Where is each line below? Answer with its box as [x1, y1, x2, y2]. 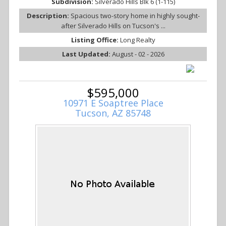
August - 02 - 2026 [111, 49, 164, 59]
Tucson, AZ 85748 [75, 107, 151, 120]
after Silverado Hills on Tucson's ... [61, 21, 165, 31]
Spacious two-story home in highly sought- [70, 11, 200, 21]
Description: [26, 11, 71, 21]
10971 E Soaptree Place [63, 97, 163, 109]
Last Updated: [62, 49, 112, 59]
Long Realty [120, 35, 155, 45]
